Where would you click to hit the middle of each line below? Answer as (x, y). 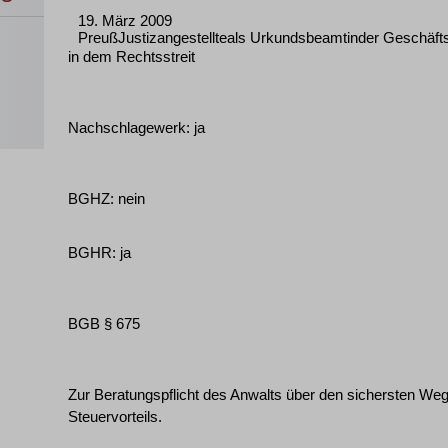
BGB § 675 (104, 323)
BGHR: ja (99, 252)
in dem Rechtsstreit (131, 56)
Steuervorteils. (115, 416)
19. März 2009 (125, 20)
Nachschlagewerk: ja (136, 127)
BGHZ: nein (106, 198)
